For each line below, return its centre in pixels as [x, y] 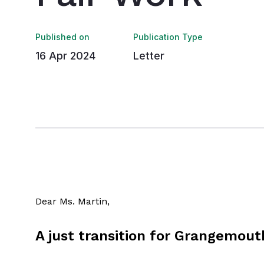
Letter [149, 56]
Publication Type [168, 37]
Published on [62, 37]
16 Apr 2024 [65, 56]
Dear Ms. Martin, [72, 201]
